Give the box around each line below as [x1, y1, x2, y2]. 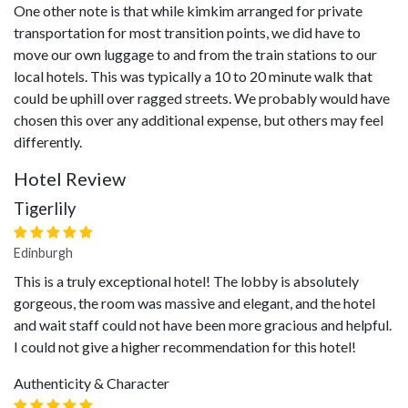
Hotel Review [14, 168, 126, 189]
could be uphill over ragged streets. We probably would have [14, 89, 390, 107]
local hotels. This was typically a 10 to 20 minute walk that [14, 67, 372, 85]
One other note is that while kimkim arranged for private [14, 2, 362, 19]
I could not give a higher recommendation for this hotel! [14, 338, 356, 355]
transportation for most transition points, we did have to [14, 24, 361, 41]
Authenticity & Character [14, 374, 169, 392]
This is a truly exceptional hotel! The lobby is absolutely [14, 272, 359, 290]
